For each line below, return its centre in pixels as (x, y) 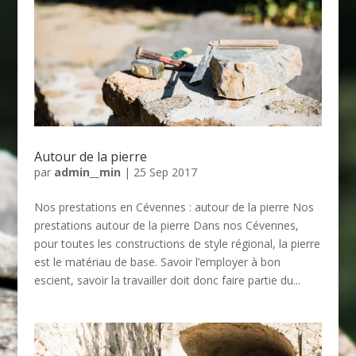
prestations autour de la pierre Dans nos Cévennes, (166, 226)
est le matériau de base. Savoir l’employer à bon (157, 262)
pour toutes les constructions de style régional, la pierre (177, 244)
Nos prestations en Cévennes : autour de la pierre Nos (174, 207)
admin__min (87, 172)
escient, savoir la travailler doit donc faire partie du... (167, 281)
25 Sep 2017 (165, 172)
